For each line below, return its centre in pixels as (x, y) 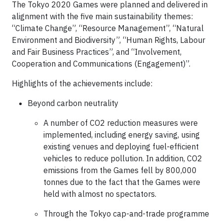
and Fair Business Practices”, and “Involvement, (97, 52)
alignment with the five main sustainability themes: (102, 16)
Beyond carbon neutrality (73, 103)
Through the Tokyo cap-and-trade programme (126, 214)
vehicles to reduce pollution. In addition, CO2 (123, 158)
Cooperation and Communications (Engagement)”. (101, 64)
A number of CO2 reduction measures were (121, 123)
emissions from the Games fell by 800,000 (120, 170)
